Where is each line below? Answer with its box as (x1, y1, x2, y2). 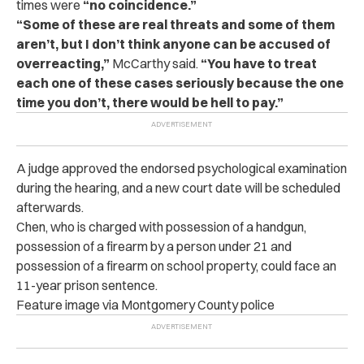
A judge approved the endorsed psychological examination (16, 160, 347, 176)
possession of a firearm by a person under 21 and (16, 238, 292, 254)
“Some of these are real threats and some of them (16, 16, 335, 32)
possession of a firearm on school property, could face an (16, 258, 336, 274)
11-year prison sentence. (16, 277, 158, 293)
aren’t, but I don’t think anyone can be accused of (16, 36, 331, 52)
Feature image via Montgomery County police (16, 297, 275, 313)
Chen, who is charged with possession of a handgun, (16, 219, 306, 235)
